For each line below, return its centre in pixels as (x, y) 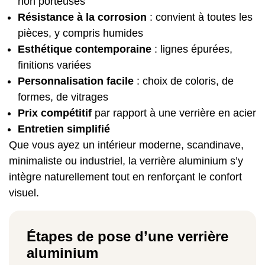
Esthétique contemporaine (85, 49)
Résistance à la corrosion (82, 17)
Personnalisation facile (76, 81)
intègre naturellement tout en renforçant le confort (125, 177)
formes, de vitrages (63, 97)
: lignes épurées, (192, 49)
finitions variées (54, 65)
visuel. (24, 193)
